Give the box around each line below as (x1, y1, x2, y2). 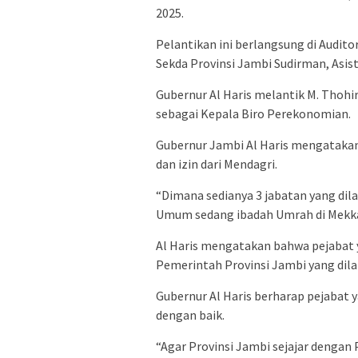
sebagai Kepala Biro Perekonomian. (156, 105, 351, 122)
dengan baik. (156, 307, 225, 324)
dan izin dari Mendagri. (156, 156, 277, 173)
